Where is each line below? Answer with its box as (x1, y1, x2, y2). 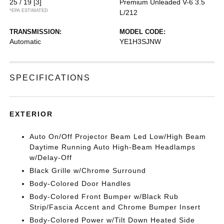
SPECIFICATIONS (9, 73, 91, 82)
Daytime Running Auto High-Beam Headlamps (29, 142, 196, 151)
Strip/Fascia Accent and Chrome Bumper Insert (29, 202, 201, 211)
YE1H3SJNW (119, 37, 161, 45)
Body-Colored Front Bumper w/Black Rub (29, 192, 179, 200)
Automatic (9, 37, 41, 45)
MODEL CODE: (119, 27, 165, 35)
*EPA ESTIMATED (9, 7, 48, 13)
